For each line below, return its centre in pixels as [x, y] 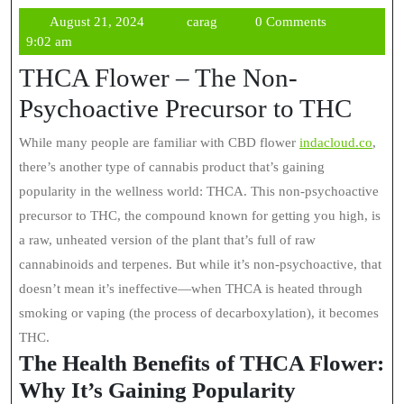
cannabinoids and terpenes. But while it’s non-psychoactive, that [200, 264]
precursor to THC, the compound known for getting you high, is [200, 216]
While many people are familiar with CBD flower [165, 142]
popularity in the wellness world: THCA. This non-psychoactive [199, 191]
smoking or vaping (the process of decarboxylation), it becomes [199, 313]
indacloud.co [336, 142]
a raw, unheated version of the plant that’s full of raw [167, 240]
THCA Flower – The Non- [158, 78]
